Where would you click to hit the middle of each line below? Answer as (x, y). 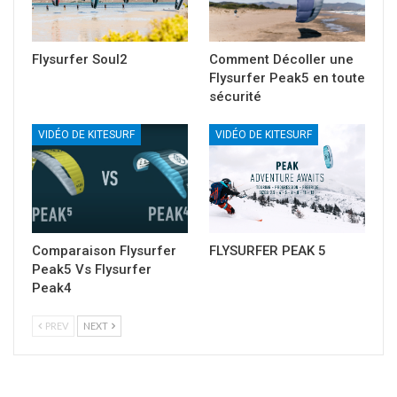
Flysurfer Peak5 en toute (287, 78)
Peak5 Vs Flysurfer (92, 269)
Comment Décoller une (281, 59)
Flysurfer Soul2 (80, 59)
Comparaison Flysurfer (104, 250)
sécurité (235, 96)
